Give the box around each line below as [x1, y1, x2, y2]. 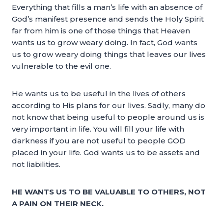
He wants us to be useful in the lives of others [12, 89, 186, 98]
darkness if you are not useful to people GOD [12, 136, 186, 145]
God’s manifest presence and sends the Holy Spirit [12, 14, 204, 24]
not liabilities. [12, 160, 60, 169]
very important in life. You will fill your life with [12, 124, 184, 134]
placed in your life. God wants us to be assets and [12, 148, 200, 157]
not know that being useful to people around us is [12, 112, 204, 122]
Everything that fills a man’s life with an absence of [12, 2, 202, 12]
